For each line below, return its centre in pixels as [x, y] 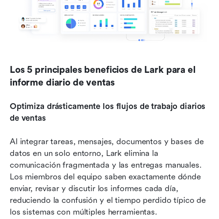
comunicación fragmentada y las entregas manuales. [106, 165]
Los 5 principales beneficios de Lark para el [103, 70]
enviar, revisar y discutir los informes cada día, [94, 189]
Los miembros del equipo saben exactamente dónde [105, 177]
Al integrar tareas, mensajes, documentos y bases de [107, 142]
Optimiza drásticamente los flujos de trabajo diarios [108, 107]
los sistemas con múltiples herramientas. [84, 212]
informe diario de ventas [62, 83]
